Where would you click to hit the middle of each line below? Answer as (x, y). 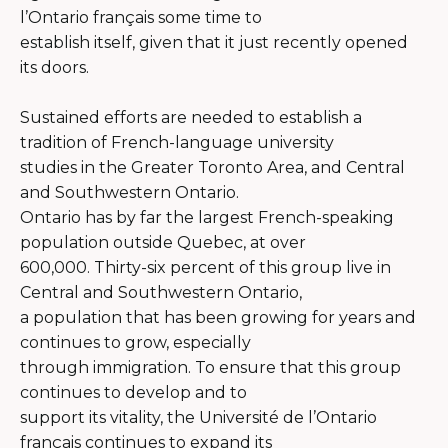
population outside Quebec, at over (163, 242)
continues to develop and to (133, 392)
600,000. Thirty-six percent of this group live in (205, 267)
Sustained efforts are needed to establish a (191, 117)
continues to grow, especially (135, 342)
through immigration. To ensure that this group (210, 367)
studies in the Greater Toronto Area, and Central (212, 167)
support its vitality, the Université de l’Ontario (198, 417)
